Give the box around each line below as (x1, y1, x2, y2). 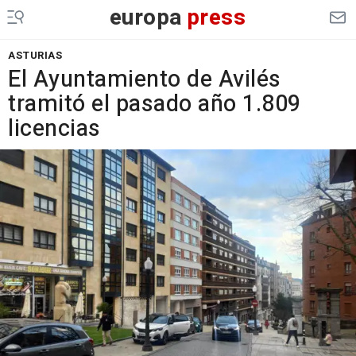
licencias (8, 112, 101, 145)
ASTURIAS (8, 48, 62, 63)
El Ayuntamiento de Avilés (8, 63, 281, 96)
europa (109, 2, 183, 34)
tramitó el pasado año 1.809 (8, 87, 301, 121)
